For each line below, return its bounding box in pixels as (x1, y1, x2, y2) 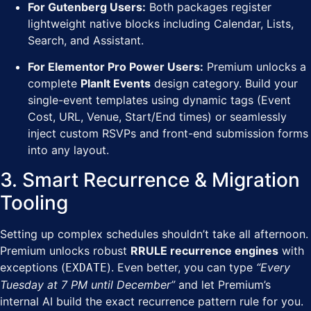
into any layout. (28, 143, 109, 158)
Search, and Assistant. (28, 33, 144, 47)
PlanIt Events (81, 76, 151, 91)
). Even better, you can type (107, 260, 256, 274)
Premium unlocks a (203, 60, 306, 74)
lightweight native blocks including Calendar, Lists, (28, 16, 294, 31)
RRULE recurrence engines (131, 243, 278, 258)
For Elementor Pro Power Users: (28, 60, 203, 74)
